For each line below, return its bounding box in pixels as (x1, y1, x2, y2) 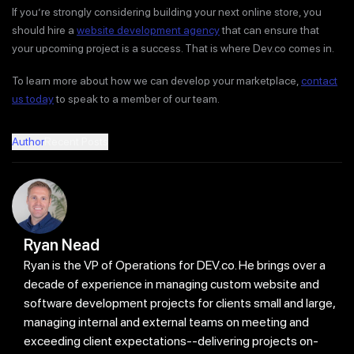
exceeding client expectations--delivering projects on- (24, 333, 318, 349)
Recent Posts (44, 135, 108, 149)
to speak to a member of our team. (54, 92, 220, 105)
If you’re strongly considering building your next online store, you (12, 6, 322, 19)
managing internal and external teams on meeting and (24, 314, 309, 330)
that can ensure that (220, 24, 319, 37)
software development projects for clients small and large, (24, 296, 335, 311)
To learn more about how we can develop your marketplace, (12, 73, 301, 87)
